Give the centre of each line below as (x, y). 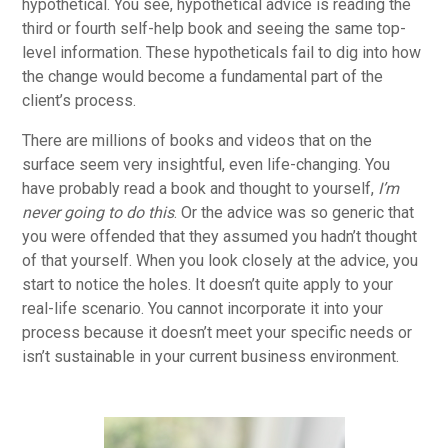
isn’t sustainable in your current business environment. (211, 356)
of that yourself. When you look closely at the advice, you (220, 260)
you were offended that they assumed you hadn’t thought (220, 236)
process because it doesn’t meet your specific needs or (217, 332)
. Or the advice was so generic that (294, 212)
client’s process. (79, 100)
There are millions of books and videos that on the (197, 140)
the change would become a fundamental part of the (203, 76)
